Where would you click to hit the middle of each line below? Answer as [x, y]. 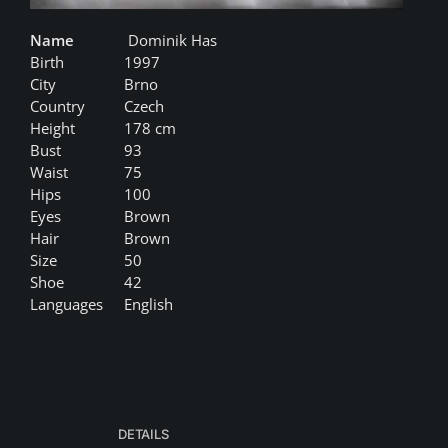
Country [57, 106]
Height [52, 128]
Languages [66, 304]
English [148, 304]
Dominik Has [170, 40]
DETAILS [143, 434]
